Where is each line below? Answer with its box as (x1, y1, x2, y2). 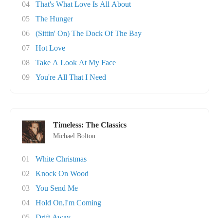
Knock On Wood (36, 169, 89, 178)
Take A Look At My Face (36, 58, 116, 67)
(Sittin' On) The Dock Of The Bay (36, 29, 142, 37)
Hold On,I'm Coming (36, 199, 101, 207)
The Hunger (36, 15, 73, 23)
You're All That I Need (36, 73, 106, 81)
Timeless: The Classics (53, 121, 127, 129)
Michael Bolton (53, 132, 95, 140)
